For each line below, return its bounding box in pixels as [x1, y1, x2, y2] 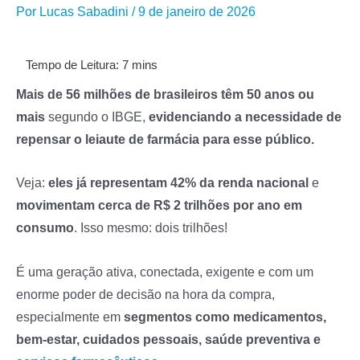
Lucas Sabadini [39, 4, 129, 19]
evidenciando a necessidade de [149, 109, 342, 125]
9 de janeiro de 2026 [138, 4, 256, 19]
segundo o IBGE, [45, 109, 149, 125]
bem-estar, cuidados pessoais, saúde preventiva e [16, 331, 321, 346]
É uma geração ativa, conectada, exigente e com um [16, 264, 313, 279]
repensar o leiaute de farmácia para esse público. [16, 132, 314, 147]
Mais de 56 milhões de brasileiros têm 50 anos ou [16, 87, 314, 102]
